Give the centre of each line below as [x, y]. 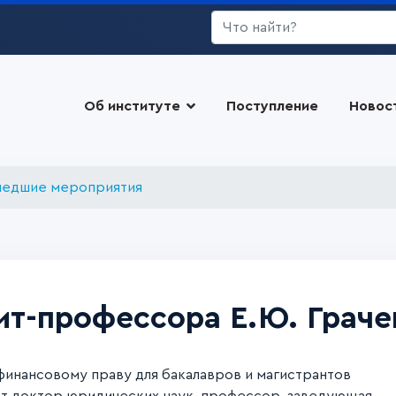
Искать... [240, 20]
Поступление [272, 106]
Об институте [132, 106]
